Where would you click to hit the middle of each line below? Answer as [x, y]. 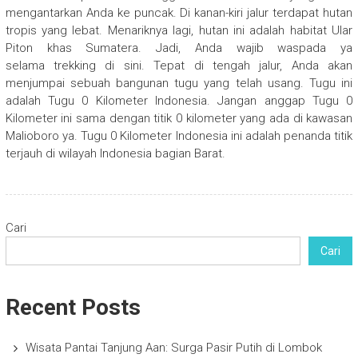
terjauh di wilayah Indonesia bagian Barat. [115, 154]
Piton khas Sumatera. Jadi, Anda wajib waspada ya [179, 48]
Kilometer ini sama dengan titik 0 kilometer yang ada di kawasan [179, 119]
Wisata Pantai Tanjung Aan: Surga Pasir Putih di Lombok [173, 348]
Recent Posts [73, 308]
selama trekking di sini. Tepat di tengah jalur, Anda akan [179, 66]
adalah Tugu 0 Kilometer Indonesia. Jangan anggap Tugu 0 [179, 101]
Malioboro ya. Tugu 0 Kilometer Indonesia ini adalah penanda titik [179, 136]
